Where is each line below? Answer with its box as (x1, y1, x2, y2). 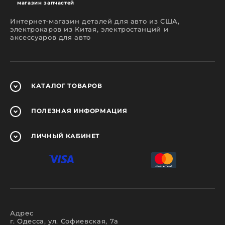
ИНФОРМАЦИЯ (71, 106, 128, 115)
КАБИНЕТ (63, 132, 100, 140)
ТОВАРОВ (65, 81, 102, 89)
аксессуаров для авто (10, 33, 91, 41)
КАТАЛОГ (31, 81, 66, 89)
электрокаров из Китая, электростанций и (10, 25, 169, 33)
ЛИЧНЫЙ (31, 132, 64, 140)
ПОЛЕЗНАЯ (31, 106, 72, 115)
